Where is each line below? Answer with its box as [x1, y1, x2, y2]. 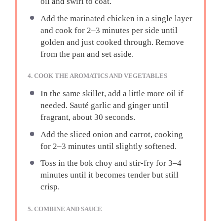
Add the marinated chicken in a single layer [40, 13, 192, 23]
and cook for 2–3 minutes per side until [40, 25, 178, 35]
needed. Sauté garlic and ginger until [40, 101, 169, 110]
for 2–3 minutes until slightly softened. [40, 141, 177, 151]
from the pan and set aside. [40, 49, 134, 59]
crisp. [40, 182, 60, 192]
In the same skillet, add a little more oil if [40, 89, 184, 98]
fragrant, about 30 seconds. [40, 112, 135, 122]
